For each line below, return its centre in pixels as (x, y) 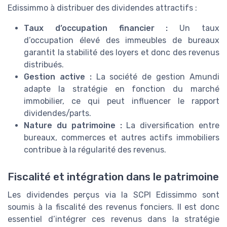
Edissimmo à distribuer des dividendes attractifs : (102, 8)
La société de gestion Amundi (156, 77)
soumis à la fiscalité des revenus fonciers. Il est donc (113, 207)
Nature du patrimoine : (73, 125)
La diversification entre (171, 125)
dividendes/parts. (58, 113)
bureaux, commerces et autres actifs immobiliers (122, 137)
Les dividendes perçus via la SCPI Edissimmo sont (113, 195)
